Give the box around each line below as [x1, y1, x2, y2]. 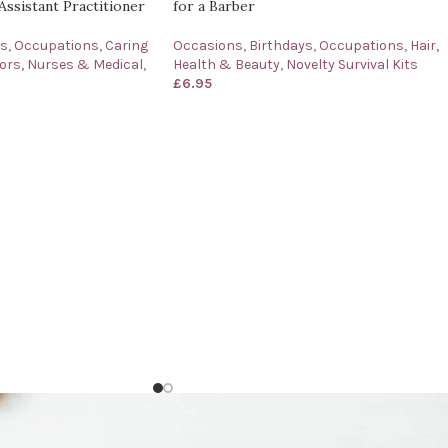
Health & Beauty [173, 56, 280, 73]
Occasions [173, 37, 243, 54]
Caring [104, 37, 148, 54]
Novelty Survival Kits [286, 56, 418, 73]
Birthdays [249, 37, 313, 54]
